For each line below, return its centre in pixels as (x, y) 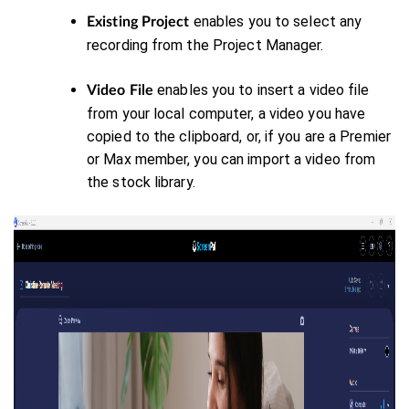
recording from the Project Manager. (205, 45)
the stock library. (141, 182)
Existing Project (140, 22)
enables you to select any (278, 21)
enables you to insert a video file (262, 90)
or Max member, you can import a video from (231, 159)
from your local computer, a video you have (226, 114)
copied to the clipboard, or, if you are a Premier (239, 136)
